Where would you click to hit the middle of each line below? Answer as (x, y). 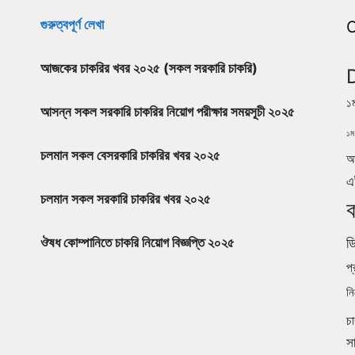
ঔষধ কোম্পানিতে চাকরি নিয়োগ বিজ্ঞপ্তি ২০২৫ (137, 242)
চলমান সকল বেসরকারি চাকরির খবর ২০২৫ (130, 155)
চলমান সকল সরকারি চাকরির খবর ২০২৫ (125, 198)
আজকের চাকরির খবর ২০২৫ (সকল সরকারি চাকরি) (149, 68)
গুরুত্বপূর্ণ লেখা (72, 24)
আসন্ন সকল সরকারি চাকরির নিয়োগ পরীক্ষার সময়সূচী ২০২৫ (167, 111)
